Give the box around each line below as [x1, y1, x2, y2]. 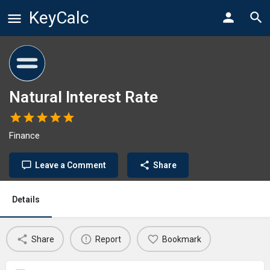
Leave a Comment [35, 160, 106, 170]
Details [12, 195, 40, 204]
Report [95, 234, 121, 244]
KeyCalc [29, 8, 89, 28]
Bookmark [162, 234, 201, 244]
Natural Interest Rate [9, 88, 158, 106]
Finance [9, 130, 40, 141]
